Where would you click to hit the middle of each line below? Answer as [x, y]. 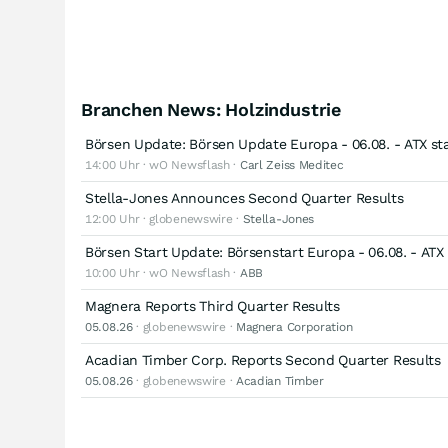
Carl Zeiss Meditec [291, 165]
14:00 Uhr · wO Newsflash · [162, 165]
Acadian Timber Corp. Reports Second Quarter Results [263, 360]
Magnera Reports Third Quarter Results [212, 306]
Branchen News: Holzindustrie [211, 109]
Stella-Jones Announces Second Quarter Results [244, 198]
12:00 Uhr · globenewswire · [164, 219]
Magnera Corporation [294, 327]
